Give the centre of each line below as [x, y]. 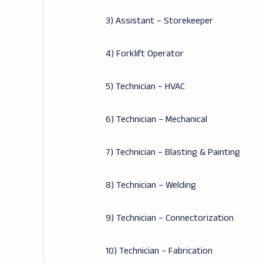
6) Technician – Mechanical [156, 119]
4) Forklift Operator [144, 54]
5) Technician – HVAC [145, 87]
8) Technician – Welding [151, 185]
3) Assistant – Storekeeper [159, 21]
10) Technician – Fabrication [159, 251]
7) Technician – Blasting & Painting [173, 152]
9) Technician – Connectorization [169, 218]
